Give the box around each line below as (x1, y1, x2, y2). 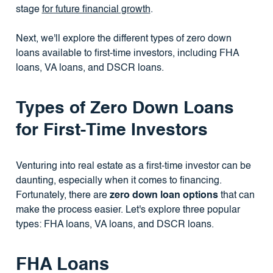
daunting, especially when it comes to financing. (15, 175, 222, 186)
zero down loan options (109, 190, 218, 200)
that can (218, 190, 255, 200)
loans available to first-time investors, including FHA (15, 48, 239, 58)
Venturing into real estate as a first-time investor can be (15, 161, 251, 171)
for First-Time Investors (15, 122, 208, 140)
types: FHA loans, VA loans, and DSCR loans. (15, 219, 214, 230)
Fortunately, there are (15, 190, 110, 200)
